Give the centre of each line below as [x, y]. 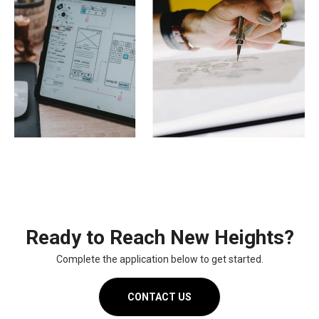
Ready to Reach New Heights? [159, 237]
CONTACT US [159, 297]
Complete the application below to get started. [159, 259]
